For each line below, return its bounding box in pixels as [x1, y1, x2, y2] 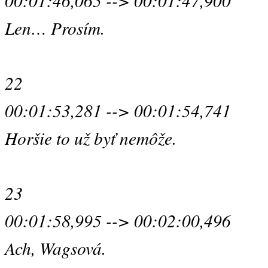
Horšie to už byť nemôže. [5, 126, 176, 150]
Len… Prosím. [5, 16, 105, 39]
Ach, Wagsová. [5, 236, 106, 260]
